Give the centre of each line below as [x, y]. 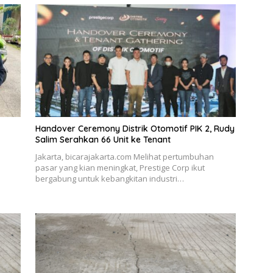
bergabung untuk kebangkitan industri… [109, 179]
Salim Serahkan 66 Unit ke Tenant [103, 140]
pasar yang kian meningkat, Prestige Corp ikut [120, 168]
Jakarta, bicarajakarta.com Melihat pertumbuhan [124, 157]
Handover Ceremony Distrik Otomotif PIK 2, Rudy [135, 129]
